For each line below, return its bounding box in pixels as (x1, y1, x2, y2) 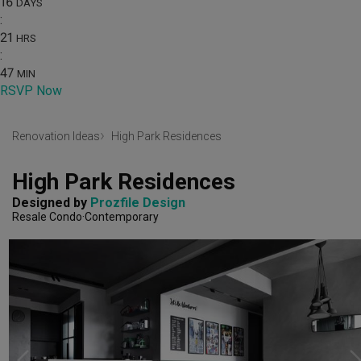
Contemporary (85, 210, 159, 224)
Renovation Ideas (12, 129, 100, 143)
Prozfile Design (90, 195, 185, 211)
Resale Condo (12, 210, 82, 224)
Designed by (12, 195, 90, 211)
